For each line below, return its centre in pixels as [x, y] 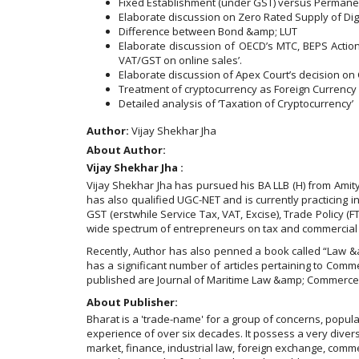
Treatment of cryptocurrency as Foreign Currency [238, 89]
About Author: [126, 150]
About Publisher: [132, 302]
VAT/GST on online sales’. [180, 60]
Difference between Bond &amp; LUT [208, 31]
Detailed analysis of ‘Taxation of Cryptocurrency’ [236, 103]
